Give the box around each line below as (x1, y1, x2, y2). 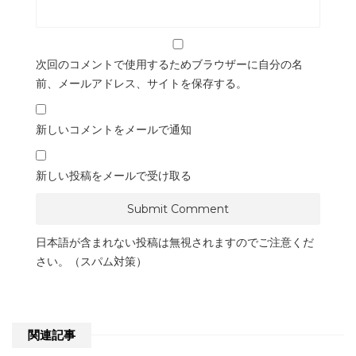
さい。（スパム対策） (36, 255, 147, 269)
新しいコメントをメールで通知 (36, 123, 192, 137)
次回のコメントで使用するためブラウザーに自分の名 (36, 58, 303, 72)
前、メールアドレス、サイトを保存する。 (36, 77, 247, 91)
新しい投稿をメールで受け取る (36, 169, 192, 183)
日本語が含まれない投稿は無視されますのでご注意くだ (36, 236, 314, 250)
